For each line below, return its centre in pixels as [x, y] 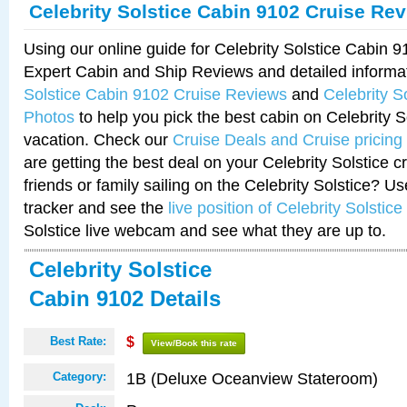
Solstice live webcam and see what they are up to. [205, 230]
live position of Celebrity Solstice [285, 208]
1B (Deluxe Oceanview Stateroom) [252, 378]
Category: [79, 377]
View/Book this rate [194, 343]
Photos [49, 117]
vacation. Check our [98, 139]
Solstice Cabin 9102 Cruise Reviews [155, 94]
